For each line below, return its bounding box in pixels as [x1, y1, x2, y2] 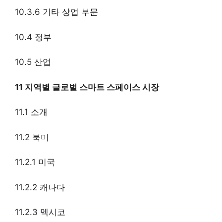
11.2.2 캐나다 [15, 182, 65, 192]
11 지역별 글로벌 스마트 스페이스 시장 [15, 82, 159, 92]
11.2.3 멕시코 [15, 207, 65, 218]
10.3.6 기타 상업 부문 [15, 7, 98, 17]
